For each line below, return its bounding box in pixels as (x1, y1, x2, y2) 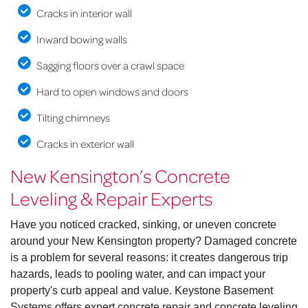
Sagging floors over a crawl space (36, 58, 184, 73)
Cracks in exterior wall (36, 137, 134, 151)
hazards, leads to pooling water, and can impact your (10, 268, 265, 280)
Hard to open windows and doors (36, 85, 188, 99)
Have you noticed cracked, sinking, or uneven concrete (10, 219, 276, 231)
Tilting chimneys (36, 111, 110, 125)
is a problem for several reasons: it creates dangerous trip (10, 252, 288, 264)
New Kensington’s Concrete (10, 164, 230, 188)
